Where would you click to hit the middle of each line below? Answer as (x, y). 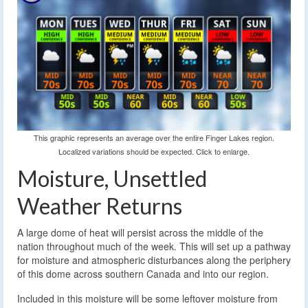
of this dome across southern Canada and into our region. (143, 273)
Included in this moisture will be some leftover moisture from (147, 298)
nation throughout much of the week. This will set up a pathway (154, 246)
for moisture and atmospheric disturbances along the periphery (154, 260)
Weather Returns (100, 206)
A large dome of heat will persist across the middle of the (140, 232)
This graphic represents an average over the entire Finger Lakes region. (154, 137)
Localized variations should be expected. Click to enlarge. (154, 151)
